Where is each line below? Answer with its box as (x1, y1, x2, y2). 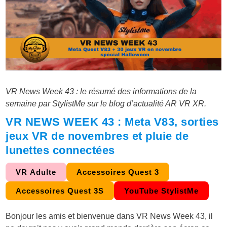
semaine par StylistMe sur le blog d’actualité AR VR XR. (6, 99, 207, 108)
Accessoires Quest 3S (16, 186, 104, 196)
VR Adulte (16, 168, 57, 177)
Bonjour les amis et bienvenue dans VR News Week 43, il (6, 212, 213, 221)
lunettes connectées (6, 144, 115, 157)
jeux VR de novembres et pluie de (6, 130, 189, 143)
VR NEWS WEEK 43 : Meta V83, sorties (6, 116, 219, 129)
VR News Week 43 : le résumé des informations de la (6, 87, 197, 96)
